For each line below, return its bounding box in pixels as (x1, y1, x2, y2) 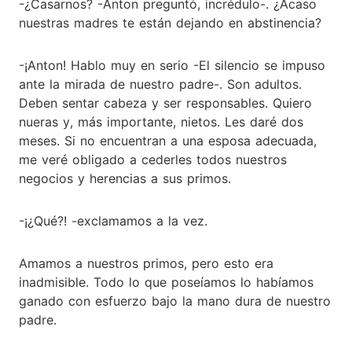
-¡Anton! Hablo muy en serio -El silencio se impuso (19, 57, 325, 73)
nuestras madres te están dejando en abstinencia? (19, 14, 321, 31)
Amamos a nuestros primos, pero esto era (19, 255, 273, 271)
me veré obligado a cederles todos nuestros (19, 151, 287, 167)
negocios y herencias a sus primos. (19, 170, 231, 186)
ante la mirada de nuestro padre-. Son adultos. (19, 75, 302, 92)
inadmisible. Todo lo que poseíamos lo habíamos (19, 273, 313, 290)
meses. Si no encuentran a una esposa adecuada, (19, 132, 317, 148)
